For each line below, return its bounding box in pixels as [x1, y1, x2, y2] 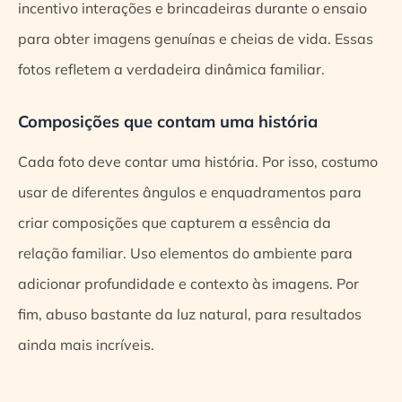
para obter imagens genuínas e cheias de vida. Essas [18, 30, 373, 48]
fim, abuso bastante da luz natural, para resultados [18, 304, 362, 323]
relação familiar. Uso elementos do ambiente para [18, 243, 353, 262]
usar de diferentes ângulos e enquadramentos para [18, 182, 362, 201]
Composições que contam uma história [18, 111, 318, 133]
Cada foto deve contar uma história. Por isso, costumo [18, 152, 378, 170]
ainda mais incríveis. [18, 335, 154, 354]
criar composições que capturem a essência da [18, 213, 331, 232]
